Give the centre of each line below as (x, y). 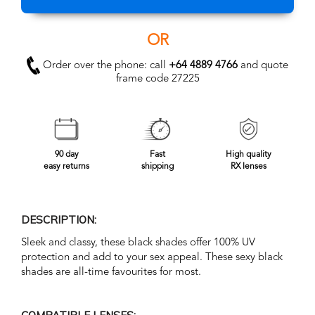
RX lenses (248, 167)
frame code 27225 (157, 79)
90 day (66, 155)
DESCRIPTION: (59, 220)
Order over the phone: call (105, 65)
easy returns (67, 167)
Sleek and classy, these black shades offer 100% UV (138, 243)
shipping (157, 167)
